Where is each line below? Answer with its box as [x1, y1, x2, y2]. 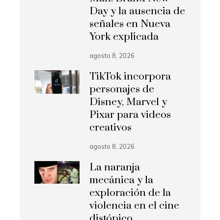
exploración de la [89, 186, 171, 199]
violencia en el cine [89, 199, 180, 212]
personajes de [89, 82, 155, 96]
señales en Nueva [89, 17, 171, 30]
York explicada [89, 30, 159, 43]
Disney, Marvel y [89, 95, 167, 109]
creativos [89, 121, 132, 134]
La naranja [89, 161, 140, 174]
